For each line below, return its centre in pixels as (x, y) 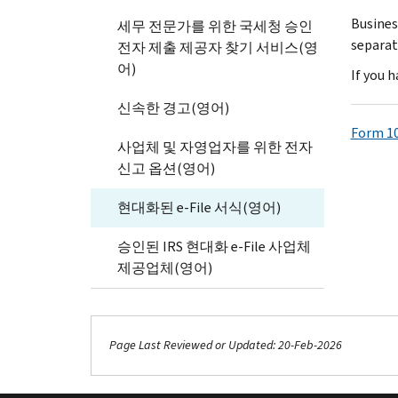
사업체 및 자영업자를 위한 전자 (215, 147)
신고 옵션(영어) (166, 168)
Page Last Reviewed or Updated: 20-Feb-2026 (226, 346)
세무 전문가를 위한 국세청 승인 (215, 26)
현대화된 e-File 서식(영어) (199, 207)
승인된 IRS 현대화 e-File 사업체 (214, 246)
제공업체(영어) (165, 267)
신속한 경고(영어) (173, 107)
